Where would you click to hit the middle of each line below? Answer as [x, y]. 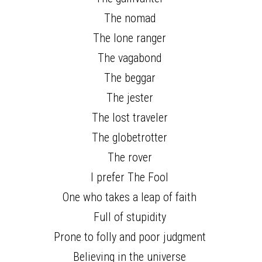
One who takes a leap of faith [131, 197]
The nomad [131, 18]
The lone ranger [131, 38]
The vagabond [131, 58]
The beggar [131, 78]
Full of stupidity [131, 217]
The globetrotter [131, 137]
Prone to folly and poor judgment [131, 237]
